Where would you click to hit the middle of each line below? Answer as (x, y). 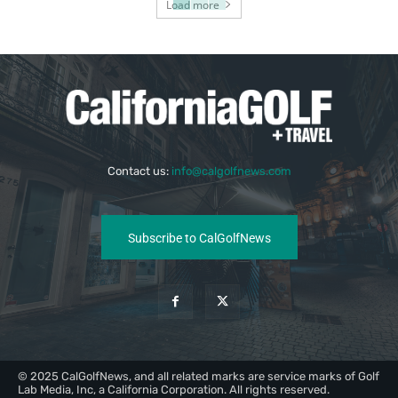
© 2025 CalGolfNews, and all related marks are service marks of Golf (199, 376)
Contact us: (139, 171)
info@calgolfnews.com (231, 171)
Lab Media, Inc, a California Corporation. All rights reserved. (174, 389)
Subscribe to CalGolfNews (199, 239)
